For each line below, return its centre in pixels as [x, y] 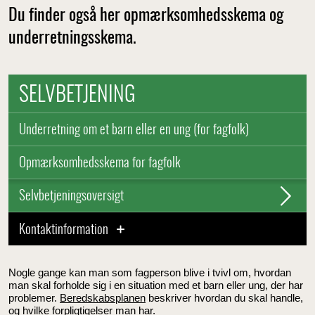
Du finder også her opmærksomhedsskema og [146, 16]
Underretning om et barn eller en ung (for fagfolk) [134, 130]
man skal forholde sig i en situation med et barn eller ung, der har [156, 285]
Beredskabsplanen [103, 297]
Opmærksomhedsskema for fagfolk [100, 163]
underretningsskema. [72, 39]
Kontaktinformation [65, 230]
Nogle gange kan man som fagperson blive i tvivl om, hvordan [150, 272]
